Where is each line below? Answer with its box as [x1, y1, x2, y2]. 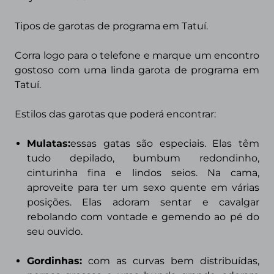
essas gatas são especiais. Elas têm [70, 138, 259, 149]
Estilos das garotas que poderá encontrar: [15, 108, 216, 120]
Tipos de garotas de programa [15, 20, 163, 32]
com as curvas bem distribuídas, [82, 255, 259, 267]
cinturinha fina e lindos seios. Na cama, [27, 167, 259, 179]
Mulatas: [27, 138, 70, 149]
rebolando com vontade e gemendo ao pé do [27, 211, 259, 223]
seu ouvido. [27, 226, 85, 237]
